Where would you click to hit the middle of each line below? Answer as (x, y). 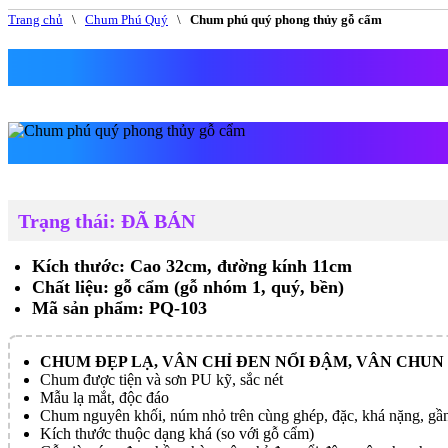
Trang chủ (35, 19)
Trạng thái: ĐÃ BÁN (106, 221)
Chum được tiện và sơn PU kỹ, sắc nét (161, 380)
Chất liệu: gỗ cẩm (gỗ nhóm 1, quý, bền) (188, 287)
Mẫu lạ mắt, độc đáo (104, 398)
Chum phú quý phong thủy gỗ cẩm (286, 19)
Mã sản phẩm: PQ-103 (119, 308)
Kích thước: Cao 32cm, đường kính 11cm (192, 266)
